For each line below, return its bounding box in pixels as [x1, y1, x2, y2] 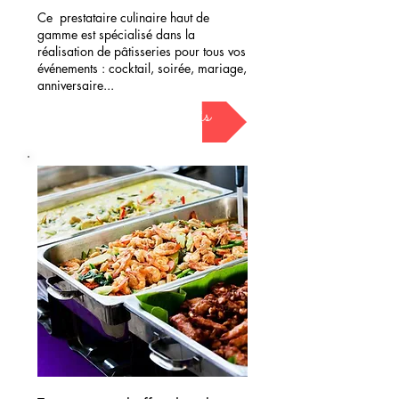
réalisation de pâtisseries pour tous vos [37, 43, 246, 60]
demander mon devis [75, 101, 210, 133]
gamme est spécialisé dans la [37, 26, 195, 43]
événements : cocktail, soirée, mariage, [37, 60, 247, 77]
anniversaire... [37, 77, 114, 94]
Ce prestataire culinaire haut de [37, 9, 209, 26]
